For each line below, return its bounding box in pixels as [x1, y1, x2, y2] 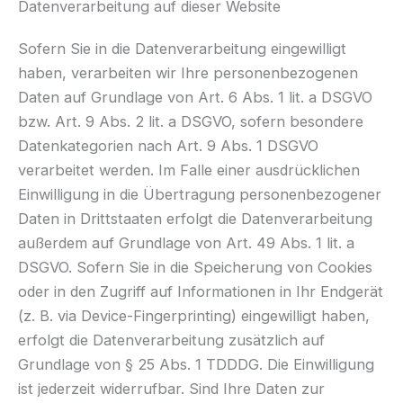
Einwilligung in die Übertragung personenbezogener [18, 184, 381, 203]
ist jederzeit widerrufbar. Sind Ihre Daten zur [18, 379, 325, 398]
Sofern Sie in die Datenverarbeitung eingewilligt [18, 39, 346, 58]
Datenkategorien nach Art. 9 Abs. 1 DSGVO [18, 136, 318, 155]
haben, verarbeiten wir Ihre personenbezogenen [18, 63, 358, 82]
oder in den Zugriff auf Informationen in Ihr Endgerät [18, 282, 383, 300]
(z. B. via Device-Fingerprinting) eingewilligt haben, [18, 306, 370, 325]
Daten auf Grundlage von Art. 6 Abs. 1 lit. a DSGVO [18, 87, 372, 106]
